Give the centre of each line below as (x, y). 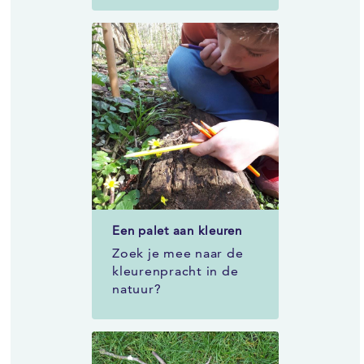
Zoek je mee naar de (178, 253)
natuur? (137, 288)
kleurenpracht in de (175, 271)
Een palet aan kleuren (177, 230)
